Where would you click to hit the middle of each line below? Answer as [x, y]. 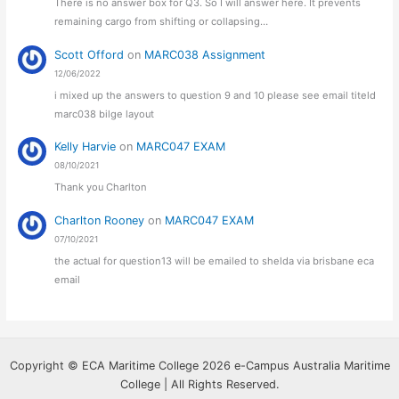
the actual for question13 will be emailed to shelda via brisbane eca [215, 261]
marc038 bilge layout [105, 114]
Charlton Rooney [100, 220]
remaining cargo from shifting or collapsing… [162, 22]
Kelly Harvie [85, 147]
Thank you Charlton [101, 187]
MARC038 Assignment [205, 54]
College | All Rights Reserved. [199, 384]
